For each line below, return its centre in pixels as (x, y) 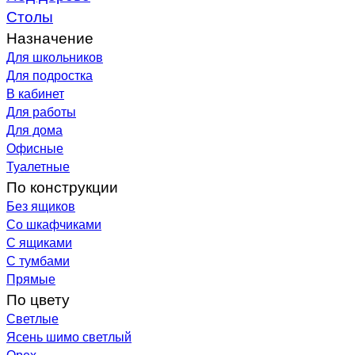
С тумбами (38, 260)
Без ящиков (41, 206)
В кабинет (35, 93)
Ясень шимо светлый (69, 336)
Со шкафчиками (54, 224)
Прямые (31, 279)
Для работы (41, 111)
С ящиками (39, 242)
